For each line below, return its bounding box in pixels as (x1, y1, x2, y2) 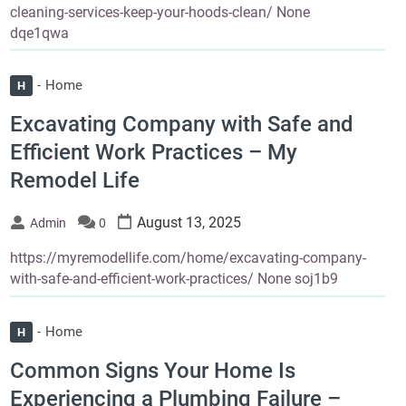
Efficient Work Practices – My (9, 140, 297, 166)
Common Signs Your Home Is (9, 357, 295, 383)
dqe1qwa (9, 24, 69, 43)
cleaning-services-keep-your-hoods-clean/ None (9, 4, 310, 22)
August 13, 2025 (136, 214, 241, 232)
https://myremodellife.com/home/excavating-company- (9, 249, 366, 267)
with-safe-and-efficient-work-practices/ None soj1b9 (9, 270, 338, 288)
